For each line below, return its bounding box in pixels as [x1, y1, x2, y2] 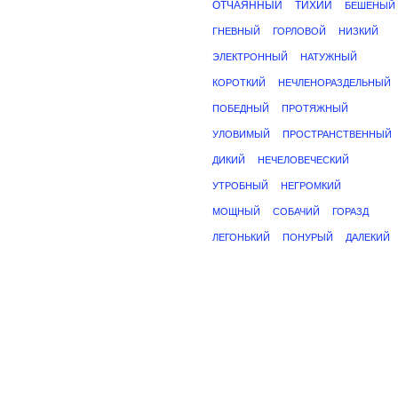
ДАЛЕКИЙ [346, 232, 390, 243]
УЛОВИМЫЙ [212, 129, 270, 139]
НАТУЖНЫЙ [300, 52, 357, 62]
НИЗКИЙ [338, 26, 378, 36]
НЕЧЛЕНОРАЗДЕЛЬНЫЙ [278, 77, 391, 88]
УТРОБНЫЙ [212, 180, 268, 191]
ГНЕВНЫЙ [212, 26, 260, 36]
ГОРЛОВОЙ [273, 26, 326, 36]
